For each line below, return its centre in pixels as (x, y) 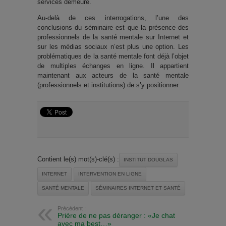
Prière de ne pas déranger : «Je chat (116, 216)
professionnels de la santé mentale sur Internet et (113, 37)
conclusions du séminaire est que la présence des (113, 28)
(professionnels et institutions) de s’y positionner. (109, 85)
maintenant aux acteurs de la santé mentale (113, 76)
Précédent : (72, 209)
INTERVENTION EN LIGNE (110, 174)
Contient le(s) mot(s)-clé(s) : (78, 159)
